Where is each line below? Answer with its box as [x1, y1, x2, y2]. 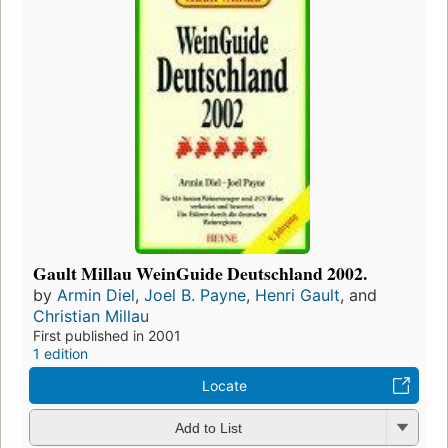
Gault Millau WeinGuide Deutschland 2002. [33, 259, 367, 286]
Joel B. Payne [144, 284, 246, 305]
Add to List [174, 420, 242, 437]
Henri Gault [255, 284, 340, 305]
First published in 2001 [33, 326, 181, 344]
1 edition [33, 344, 88, 362]
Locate [201, 376, 247, 394]
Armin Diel [57, 284, 135, 305]
